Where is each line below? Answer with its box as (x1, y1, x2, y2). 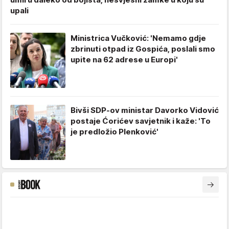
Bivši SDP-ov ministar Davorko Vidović (71, 105, 219, 116)
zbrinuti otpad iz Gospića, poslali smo (71, 44, 215, 54)
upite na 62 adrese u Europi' (71, 55, 178, 65)
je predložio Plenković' (71, 127, 158, 137)
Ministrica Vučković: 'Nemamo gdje (71, 33, 206, 43)
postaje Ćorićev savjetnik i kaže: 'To (71, 116, 211, 126)
